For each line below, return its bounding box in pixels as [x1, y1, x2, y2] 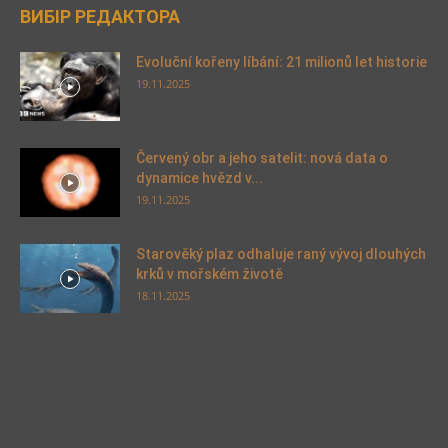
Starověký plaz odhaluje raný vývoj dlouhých [136, 245, 426, 262]
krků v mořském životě [136, 265, 283, 282]
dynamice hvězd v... [136, 169, 263, 186]
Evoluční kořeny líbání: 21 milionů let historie [136, 53, 427, 70]
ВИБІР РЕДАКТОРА [20, 5, 180, 27]
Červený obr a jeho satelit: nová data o [136, 149, 388, 166]
